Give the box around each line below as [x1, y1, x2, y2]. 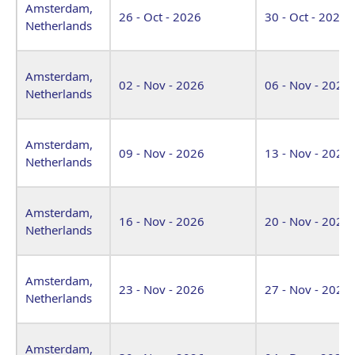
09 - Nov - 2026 [119, 144, 204, 161]
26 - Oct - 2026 [119, 8, 201, 25]
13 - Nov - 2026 [265, 144, 350, 161]
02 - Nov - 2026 [119, 76, 204, 93]
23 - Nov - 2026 [119, 281, 204, 297]
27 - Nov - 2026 [265, 281, 350, 297]
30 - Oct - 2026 [265, 8, 347, 25]
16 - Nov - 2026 [119, 212, 204, 229]
